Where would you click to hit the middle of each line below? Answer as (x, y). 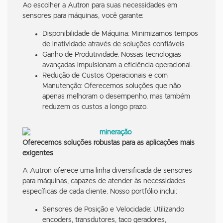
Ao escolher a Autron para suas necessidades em (100, 6)
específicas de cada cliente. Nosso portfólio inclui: (100, 192)
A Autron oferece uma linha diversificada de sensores (107, 171)
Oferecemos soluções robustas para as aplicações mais (109, 143)
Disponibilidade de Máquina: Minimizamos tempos (120, 34)
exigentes (38, 153)
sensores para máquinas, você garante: (83, 16)
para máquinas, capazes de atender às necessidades (104, 181)
